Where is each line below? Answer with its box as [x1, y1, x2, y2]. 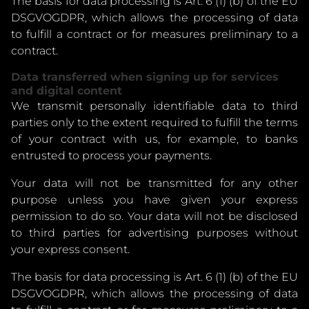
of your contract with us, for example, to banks [11, 132, 298, 146]
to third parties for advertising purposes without [11, 226, 298, 239]
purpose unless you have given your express [11, 193, 298, 206]
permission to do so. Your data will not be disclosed [11, 210, 298, 223]
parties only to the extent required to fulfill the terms [11, 116, 298, 129]
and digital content [11, 84, 122, 97]
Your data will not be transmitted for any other [11, 177, 298, 190]
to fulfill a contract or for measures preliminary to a [11, 28, 298, 41]
